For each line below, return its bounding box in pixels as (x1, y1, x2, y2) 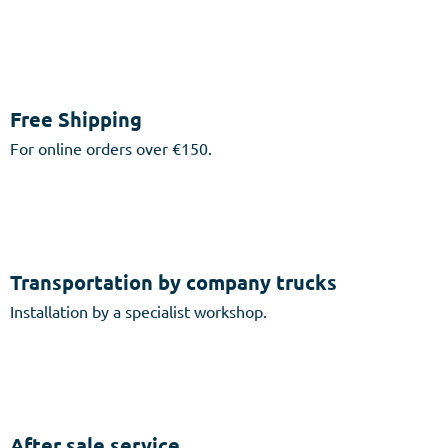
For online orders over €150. (10, 138, 212, 159)
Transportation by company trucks (10, 269, 337, 296)
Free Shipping (10, 106, 142, 133)
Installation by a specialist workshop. (10, 301, 267, 322)
